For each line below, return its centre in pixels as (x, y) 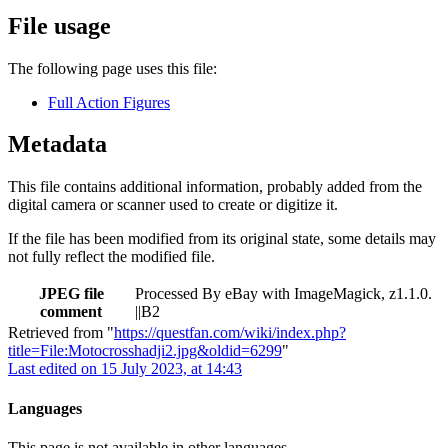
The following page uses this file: (112, 68)
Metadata (57, 144)
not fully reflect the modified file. (111, 257)
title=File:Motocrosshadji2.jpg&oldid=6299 (145, 351)
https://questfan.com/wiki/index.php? (230, 333)
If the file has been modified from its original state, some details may (222, 239)
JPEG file (71, 294)
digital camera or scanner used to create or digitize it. (173, 205)
